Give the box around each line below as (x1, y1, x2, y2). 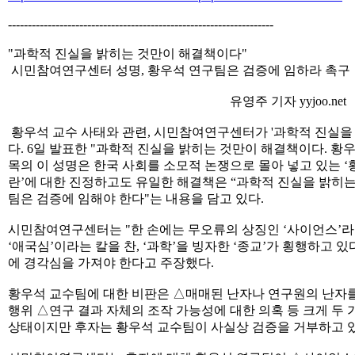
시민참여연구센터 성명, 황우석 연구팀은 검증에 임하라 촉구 (8, 63, 353, 77)
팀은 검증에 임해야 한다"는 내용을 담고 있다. (8, 192, 264, 205)
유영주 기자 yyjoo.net (8, 94, 349, 108)
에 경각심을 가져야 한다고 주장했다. (8, 256, 214, 269)
